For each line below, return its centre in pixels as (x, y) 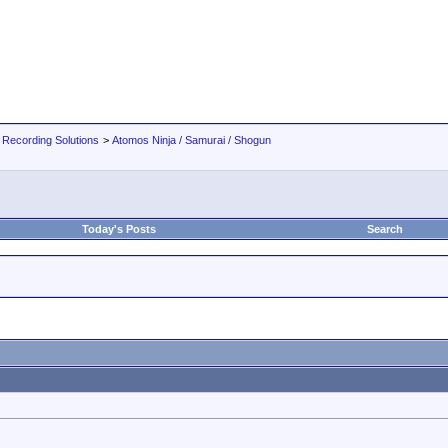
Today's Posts (119, 229)
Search (385, 229)
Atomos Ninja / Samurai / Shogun (191, 140)
